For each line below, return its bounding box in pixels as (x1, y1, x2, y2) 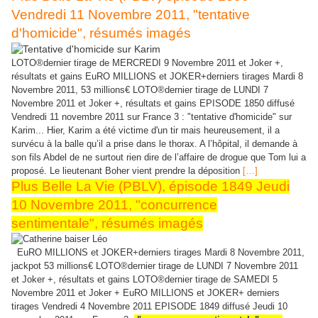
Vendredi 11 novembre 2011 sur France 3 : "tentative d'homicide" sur (11, 111, 292, 122)
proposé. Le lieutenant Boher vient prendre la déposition (11, 165, 243, 176)
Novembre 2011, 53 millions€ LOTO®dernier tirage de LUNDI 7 (11, 84, 268, 95)
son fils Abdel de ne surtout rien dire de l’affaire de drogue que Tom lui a (11, 151, 306, 163)
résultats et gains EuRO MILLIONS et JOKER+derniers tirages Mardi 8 (11, 70, 303, 82)
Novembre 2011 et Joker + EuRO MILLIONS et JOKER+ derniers (11, 287, 280, 298)
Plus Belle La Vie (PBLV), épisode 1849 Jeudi (11, 178, 290, 194)
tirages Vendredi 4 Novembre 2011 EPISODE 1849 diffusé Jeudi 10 (11, 300, 287, 312)
